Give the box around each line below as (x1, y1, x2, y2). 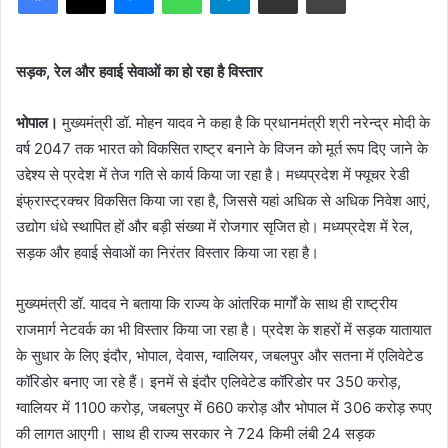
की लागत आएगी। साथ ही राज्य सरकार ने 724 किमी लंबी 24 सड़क (16, 423, 375, 443)
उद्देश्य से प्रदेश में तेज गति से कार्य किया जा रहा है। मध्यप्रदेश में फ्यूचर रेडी (16, 164, 409, 184)
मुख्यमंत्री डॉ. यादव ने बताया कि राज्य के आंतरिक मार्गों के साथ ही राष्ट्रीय (16, 293, 397, 313)
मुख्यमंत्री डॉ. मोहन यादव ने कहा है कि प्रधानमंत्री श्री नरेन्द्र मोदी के (58, 112, 430, 132)
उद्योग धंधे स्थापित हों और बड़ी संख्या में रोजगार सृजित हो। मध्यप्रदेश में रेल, (16, 216, 413, 236)
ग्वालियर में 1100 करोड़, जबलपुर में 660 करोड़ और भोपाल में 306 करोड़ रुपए (16, 397, 432, 417)
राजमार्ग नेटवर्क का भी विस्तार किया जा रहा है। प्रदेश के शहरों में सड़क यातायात (16, 319, 431, 339)
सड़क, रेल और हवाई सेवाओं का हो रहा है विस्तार (16, 61, 263, 81)
